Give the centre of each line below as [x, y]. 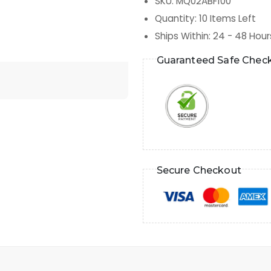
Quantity [175, 19]
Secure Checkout [199, 170]
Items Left [232, 19]
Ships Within [182, 36]
